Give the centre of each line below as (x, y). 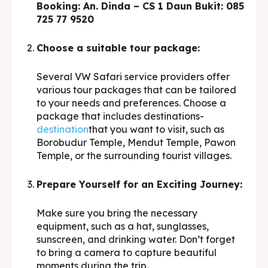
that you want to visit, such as (156, 130)
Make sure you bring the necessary (117, 213)
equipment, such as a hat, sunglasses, (123, 226)
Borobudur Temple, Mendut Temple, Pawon (136, 143)
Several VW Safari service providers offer (133, 77)
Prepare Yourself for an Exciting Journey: (139, 185)
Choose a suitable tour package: (118, 48)
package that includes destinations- (120, 116)
